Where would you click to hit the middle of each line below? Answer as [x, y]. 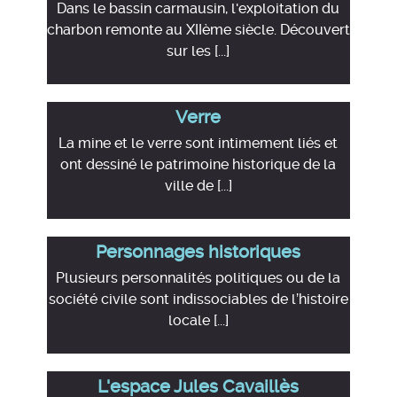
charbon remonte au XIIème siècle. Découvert [198, 30]
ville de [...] [198, 186]
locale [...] [198, 320]
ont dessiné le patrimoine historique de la [198, 164]
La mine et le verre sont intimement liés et [198, 143]
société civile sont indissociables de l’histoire [198, 299]
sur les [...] [198, 51]
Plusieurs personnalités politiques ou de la [198, 278]
